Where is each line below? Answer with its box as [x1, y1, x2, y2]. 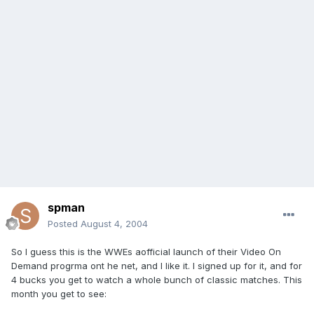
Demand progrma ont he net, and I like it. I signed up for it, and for [11, 260, 302, 272]
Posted [48, 218, 81, 230]
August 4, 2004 [81, 218, 148, 230]
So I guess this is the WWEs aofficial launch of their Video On [11, 246, 281, 258]
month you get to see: [11, 288, 107, 300]
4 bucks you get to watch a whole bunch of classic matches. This [11, 274, 302, 286]
